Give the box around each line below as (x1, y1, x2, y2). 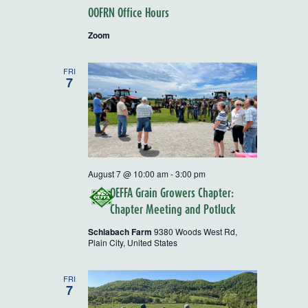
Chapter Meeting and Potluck (110, 202, 236, 217)
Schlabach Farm (88, 225, 154, 239)
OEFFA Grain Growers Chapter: (110, 186, 234, 201)
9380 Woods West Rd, (154, 225, 237, 238)
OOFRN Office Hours (88, 5, 169, 20)
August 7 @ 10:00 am (88, 168, 168, 180)
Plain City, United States (88, 236, 177, 249)
